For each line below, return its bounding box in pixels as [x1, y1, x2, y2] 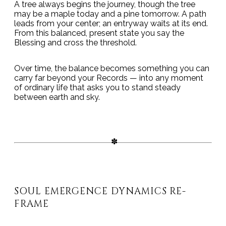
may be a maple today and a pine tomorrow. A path [14, 9, 206, 19]
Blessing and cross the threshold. [14, 38, 137, 48]
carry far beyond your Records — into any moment [14, 73, 203, 83]
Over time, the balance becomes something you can [14, 64, 209, 74]
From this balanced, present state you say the [14, 28, 184, 38]
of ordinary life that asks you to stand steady [14, 83, 181, 93]
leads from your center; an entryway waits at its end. [14, 19, 208, 29]
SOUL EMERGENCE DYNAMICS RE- [14, 185, 187, 198]
